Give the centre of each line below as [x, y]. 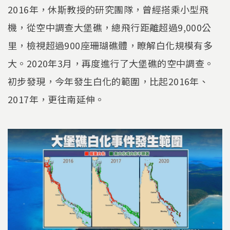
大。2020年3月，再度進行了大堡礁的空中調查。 [111, 63]
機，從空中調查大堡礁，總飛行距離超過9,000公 [110, 27]
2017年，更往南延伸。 [56, 99]
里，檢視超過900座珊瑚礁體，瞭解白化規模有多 [110, 45]
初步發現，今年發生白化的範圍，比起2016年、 [108, 81]
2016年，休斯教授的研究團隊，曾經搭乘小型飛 [108, 9]
